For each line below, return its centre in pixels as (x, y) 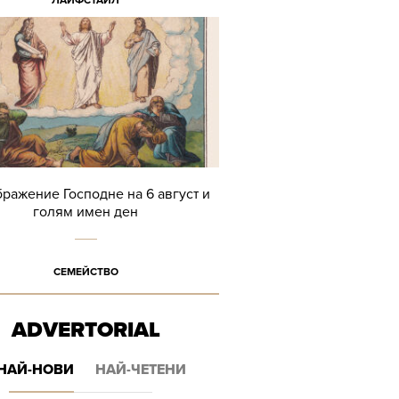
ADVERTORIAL (85, 330)
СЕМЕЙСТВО (85, 272)
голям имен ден (85, 212)
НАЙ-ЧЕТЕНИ (141, 370)
